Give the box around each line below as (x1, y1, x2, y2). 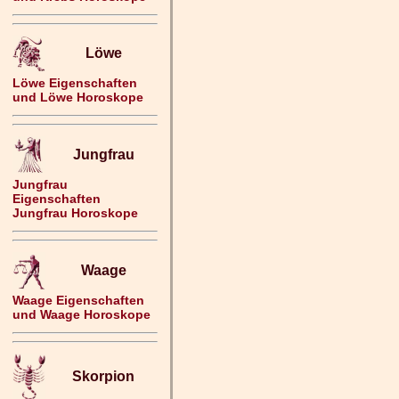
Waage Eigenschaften (12, 293, 144, 307)
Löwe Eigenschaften (12, 76, 137, 90)
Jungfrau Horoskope (12, 206, 138, 220)
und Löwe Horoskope (12, 90, 143, 104)
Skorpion (72, 369, 134, 384)
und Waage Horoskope (12, 307, 151, 322)
